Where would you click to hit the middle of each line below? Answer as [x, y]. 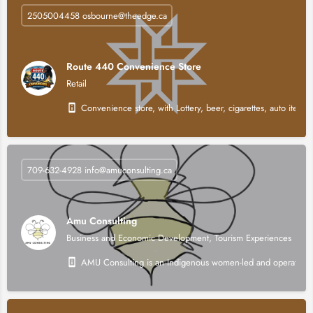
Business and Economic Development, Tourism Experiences [179, 238]
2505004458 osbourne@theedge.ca [97, 15]
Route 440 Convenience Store [134, 66]
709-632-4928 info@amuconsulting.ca [99, 170]
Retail [77, 83]
